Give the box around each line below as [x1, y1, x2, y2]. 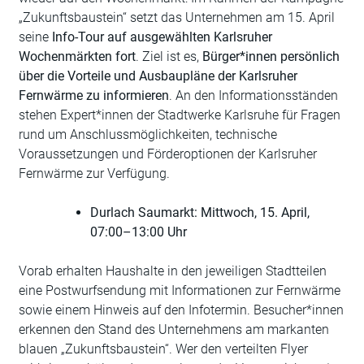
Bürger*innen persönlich [202, 49, 340, 65]
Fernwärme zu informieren [19, 88, 169, 104]
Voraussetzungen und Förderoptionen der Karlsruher [19, 146, 317, 162]
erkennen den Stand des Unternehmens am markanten [19, 322, 329, 338]
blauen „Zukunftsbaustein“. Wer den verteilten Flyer [19, 341, 308, 357]
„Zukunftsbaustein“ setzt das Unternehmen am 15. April [19, 10, 335, 26]
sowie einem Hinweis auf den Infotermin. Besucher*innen [19, 302, 344, 318]
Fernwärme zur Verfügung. [19, 166, 170, 182]
